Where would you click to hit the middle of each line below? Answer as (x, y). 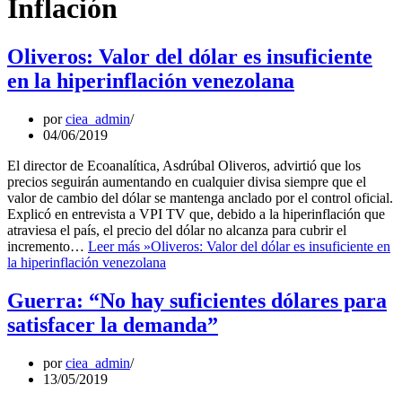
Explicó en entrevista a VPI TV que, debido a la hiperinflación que (196, 214)
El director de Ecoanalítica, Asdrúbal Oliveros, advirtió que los (184, 165)
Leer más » (119, 246)
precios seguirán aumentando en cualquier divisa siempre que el (187, 181)
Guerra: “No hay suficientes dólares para (197, 300)
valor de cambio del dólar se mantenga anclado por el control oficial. (200, 197)
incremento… (48, 246)
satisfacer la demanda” (113, 324)
